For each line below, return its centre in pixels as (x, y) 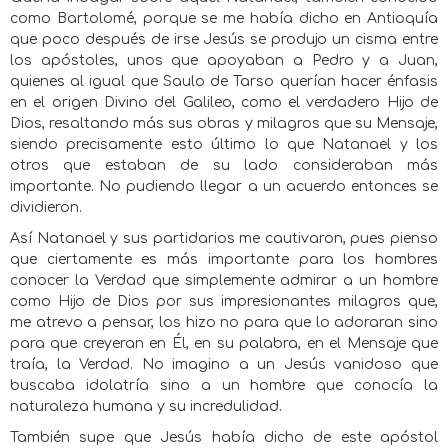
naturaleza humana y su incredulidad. (146, 406)
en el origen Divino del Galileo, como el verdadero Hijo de (224, 102)
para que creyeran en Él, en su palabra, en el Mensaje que (224, 343)
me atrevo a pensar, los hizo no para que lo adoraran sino (224, 322)
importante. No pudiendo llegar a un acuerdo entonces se (224, 186)
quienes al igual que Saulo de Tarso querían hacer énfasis (224, 81)
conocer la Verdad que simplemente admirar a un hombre (224, 280)
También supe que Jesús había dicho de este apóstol (224, 437)
